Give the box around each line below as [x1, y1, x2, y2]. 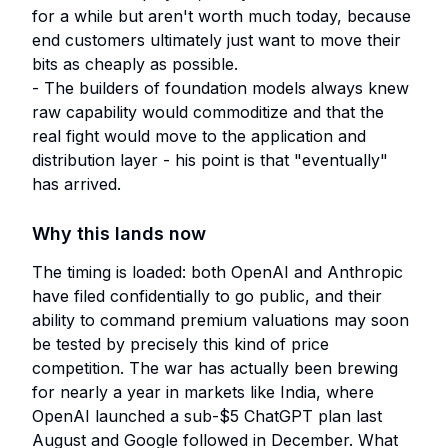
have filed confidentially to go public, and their [32, 286, 382, 306]
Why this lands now [32, 223, 206, 244]
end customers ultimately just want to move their [32, 30, 401, 50]
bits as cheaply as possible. [32, 54, 238, 74]
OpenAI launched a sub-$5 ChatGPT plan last [32, 406, 382, 426]
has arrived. [32, 174, 121, 194]
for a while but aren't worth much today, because [32, 6, 411, 26]
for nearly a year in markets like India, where [32, 382, 374, 402]
